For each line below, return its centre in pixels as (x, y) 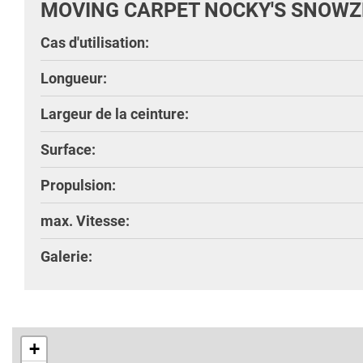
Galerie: (66, 256)
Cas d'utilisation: (95, 42)
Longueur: (74, 78)
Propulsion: (78, 185)
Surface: (68, 149)
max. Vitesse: (85, 220)
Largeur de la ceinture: (115, 113)
